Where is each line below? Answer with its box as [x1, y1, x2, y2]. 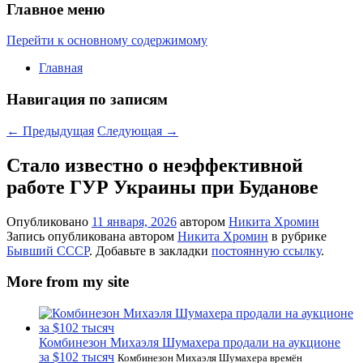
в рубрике [268, 228, 327, 243]
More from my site [6, 273, 129, 291]
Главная [39, 61, 83, 75]
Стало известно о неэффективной [6, 154, 303, 176]
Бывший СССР [6, 243, 89, 258]
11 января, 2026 [92, 214, 177, 228]
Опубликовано [6, 214, 92, 228]
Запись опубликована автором [6, 228, 177, 243]
